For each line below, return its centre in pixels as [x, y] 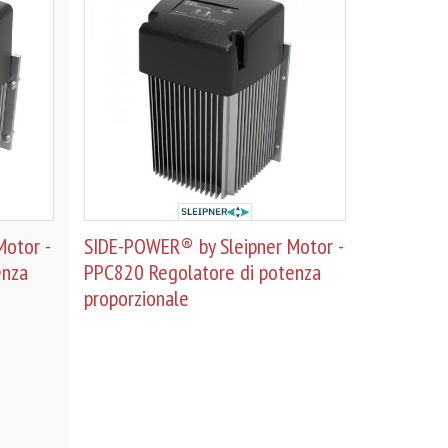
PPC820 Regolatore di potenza [202, 271]
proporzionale [136, 297]
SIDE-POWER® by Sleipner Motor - [213, 245]
